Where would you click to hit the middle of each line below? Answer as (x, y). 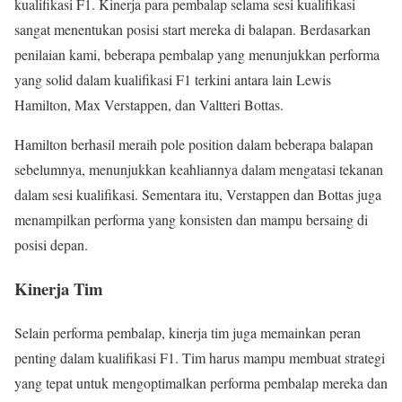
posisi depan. (51, 245)
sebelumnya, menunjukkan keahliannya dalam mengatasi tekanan (199, 170)
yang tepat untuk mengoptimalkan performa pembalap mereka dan (201, 382)
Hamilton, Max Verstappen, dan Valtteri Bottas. (149, 105)
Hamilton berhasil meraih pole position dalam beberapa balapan (194, 144)
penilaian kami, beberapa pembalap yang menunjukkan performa (197, 55)
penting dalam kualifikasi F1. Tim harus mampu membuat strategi (200, 357)
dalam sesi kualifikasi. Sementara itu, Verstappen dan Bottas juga (198, 195)
